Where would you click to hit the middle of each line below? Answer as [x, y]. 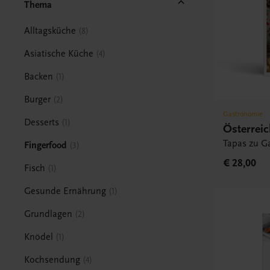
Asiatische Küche [59, 53]
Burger [38, 99]
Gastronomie [243, 114]
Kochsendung [52, 259]
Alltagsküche [50, 30]
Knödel [39, 237]
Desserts [42, 122]
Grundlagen [49, 214]
